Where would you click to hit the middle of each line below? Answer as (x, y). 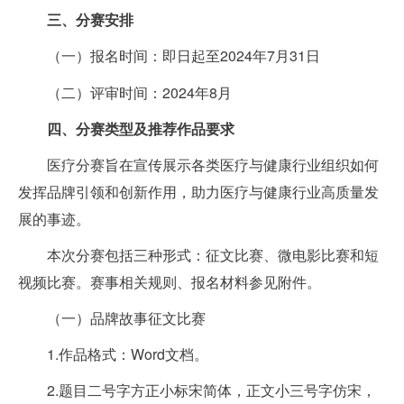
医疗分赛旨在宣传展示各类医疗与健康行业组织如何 (213, 164)
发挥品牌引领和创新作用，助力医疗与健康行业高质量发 (198, 191)
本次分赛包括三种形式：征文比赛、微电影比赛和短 (213, 254)
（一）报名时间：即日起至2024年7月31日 (184, 56)
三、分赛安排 (90, 20)
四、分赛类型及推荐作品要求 (141, 128)
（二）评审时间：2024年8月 (139, 92)
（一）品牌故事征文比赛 (126, 317)
